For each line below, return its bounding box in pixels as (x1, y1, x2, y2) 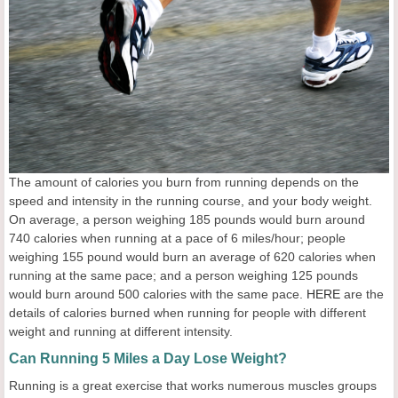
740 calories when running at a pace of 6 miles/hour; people (9, 231, 346, 246)
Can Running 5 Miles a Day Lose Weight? (9, 351, 287, 367)
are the (340, 287, 384, 302)
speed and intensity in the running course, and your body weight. (9, 194, 372, 209)
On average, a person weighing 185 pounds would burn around (9, 212, 365, 227)
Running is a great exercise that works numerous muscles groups (9, 378, 377, 394)
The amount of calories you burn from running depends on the (9, 175, 359, 190)
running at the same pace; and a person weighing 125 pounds (9, 268, 358, 283)
